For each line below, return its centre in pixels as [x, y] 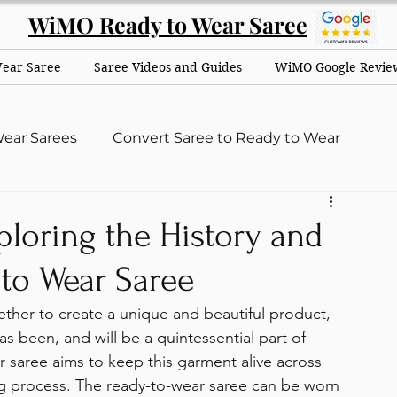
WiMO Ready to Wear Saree [168, 24]
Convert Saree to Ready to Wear [226, 138]
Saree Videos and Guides [168, 67]
